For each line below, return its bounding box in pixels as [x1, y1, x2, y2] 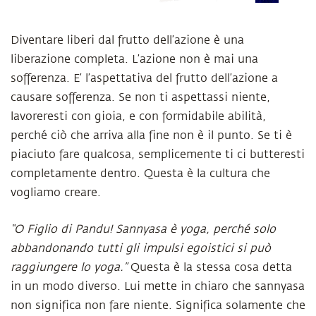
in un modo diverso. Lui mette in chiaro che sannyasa [11, 280, 305, 293]
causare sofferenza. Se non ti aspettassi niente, [11, 91, 270, 104]
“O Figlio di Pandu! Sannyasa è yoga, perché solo [11, 223, 276, 236]
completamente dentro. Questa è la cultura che [11, 167, 270, 180]
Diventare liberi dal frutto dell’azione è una [11, 34, 244, 47]
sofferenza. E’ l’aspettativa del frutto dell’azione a [11, 72, 278, 85]
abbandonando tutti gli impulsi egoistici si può [11, 242, 271, 255]
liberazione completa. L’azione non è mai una [11, 53, 258, 66]
